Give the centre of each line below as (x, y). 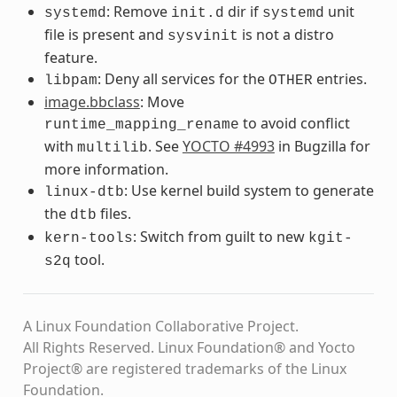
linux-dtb (84, 192)
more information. (106, 169)
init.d (197, 13)
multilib (112, 148)
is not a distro (286, 34)
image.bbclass (92, 101)
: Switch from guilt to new (220, 236)
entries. (339, 78)
